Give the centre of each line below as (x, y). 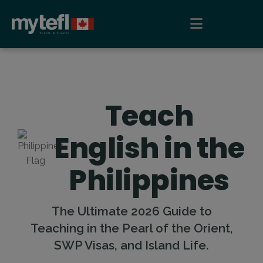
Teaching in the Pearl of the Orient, (131, 228)
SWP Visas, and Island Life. (131, 245)
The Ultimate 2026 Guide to (131, 211)
